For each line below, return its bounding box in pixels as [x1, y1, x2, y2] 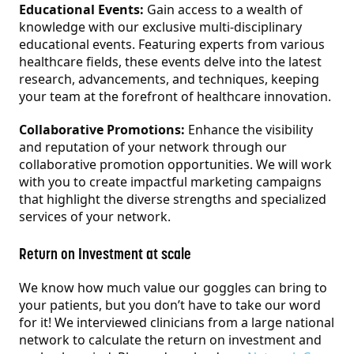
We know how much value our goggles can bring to [19, 279, 327, 297]
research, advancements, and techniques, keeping [19, 70, 319, 88]
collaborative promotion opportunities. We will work [19, 156, 332, 174]
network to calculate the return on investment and [19, 331, 322, 349]
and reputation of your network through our [19, 138, 287, 156]
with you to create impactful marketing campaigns [19, 173, 322, 191]
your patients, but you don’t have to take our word [19, 296, 321, 314]
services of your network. [19, 208, 171, 226]
